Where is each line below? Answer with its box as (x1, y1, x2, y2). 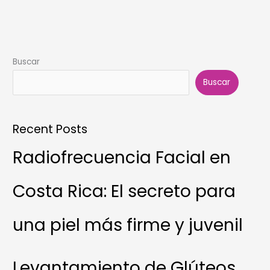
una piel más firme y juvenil (13, 213, 243, 237)
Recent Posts (13, 121, 88, 138)
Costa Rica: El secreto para (13, 180, 236, 204)
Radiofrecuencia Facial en (13, 146, 231, 170)
